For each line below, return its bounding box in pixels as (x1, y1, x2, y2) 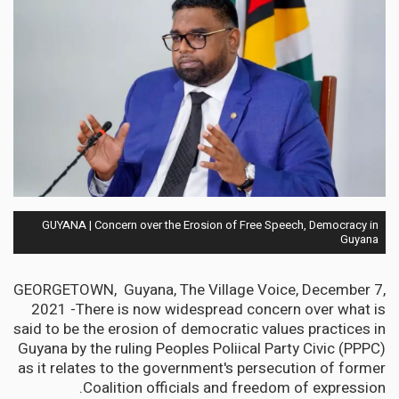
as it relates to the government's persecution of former (18, 356, 386, 379)
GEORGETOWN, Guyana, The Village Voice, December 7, (13, 278, 386, 301)
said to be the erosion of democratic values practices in (13, 317, 386, 340)
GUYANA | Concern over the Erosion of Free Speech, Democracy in (42, 216, 379, 233)
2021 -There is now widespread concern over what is (31, 297, 386, 321)
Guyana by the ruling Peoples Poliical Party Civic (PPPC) (18, 337, 386, 360)
